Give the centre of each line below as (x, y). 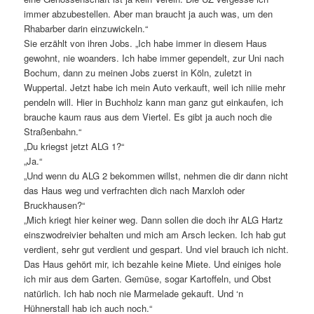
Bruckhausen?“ (55, 205)
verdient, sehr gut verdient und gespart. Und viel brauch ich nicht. (157, 249)
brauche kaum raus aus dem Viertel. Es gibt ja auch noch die (148, 116)
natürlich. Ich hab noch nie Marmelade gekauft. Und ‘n (134, 293)
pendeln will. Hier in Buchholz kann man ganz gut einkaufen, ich (154, 102)
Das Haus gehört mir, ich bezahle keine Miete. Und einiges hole (153, 264)
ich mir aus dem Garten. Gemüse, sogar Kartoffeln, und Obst (148, 278)
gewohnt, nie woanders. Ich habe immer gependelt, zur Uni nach (154, 57)
